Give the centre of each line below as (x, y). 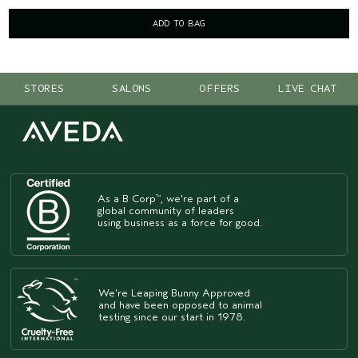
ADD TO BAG (179, 24)
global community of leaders (166, 211)
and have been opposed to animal (180, 305)
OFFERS (220, 89)
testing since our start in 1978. (172, 317)
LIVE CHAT (308, 89)
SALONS (132, 89)
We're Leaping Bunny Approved (174, 293)
